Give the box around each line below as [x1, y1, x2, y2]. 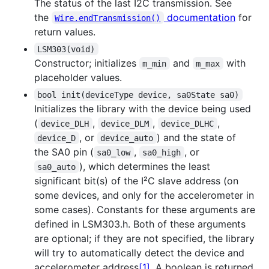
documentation [163, 11, 235, 23]
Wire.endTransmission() [55, 13, 161, 23]
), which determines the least [79, 160, 213, 172]
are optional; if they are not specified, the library [34, 232, 255, 244]
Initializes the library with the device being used [34, 102, 251, 115]
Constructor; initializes [34, 56, 139, 69]
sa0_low [97, 147, 131, 157]
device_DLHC [161, 118, 214, 128]
